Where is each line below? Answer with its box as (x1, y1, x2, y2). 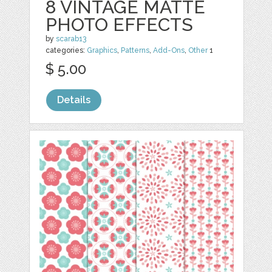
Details (57, 94, 91, 106)
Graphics (87, 46, 118, 55)
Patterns (121, 46, 150, 55)
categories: (46, 46, 87, 55)
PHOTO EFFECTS (46, 14, 194, 36)
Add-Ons (153, 46, 185, 55)
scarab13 (56, 35, 87, 44)
